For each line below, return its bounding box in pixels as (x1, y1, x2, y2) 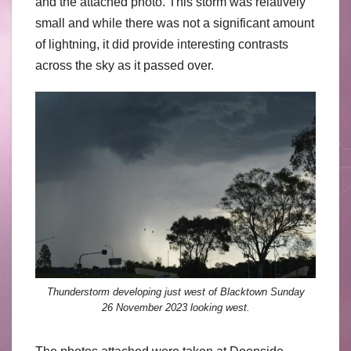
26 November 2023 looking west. (101, 301, 250, 313)
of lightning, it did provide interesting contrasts (35, 37, 288, 51)
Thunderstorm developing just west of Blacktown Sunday (46, 285, 305, 298)
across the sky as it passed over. (35, 58, 214, 72)
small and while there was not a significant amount (35, 16, 314, 30)
